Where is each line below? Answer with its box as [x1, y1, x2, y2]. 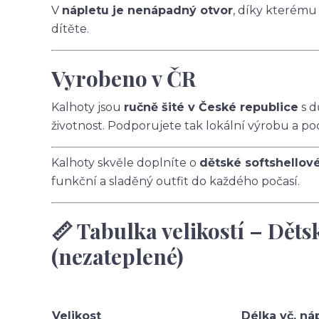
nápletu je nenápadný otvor [62, 4, 233, 17]
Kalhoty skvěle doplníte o [51, 156, 199, 169]
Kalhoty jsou [51, 100, 124, 114]
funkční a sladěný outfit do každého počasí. [51, 174, 300, 188]
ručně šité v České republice [124, 100, 298, 114]
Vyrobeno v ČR [51, 64, 196, 93]
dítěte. [51, 22, 89, 36]
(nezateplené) [51, 242, 184, 271]
